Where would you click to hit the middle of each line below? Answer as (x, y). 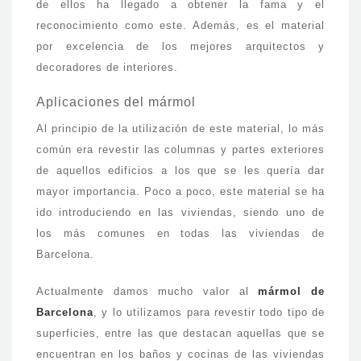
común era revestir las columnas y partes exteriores (180, 149)
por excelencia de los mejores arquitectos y (180, 46)
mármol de (292, 291)
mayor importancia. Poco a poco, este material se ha (180, 191)
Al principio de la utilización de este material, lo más (180, 129)
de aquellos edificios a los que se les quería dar (180, 170)
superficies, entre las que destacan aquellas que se (180, 333)
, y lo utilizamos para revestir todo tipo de (209, 312)
